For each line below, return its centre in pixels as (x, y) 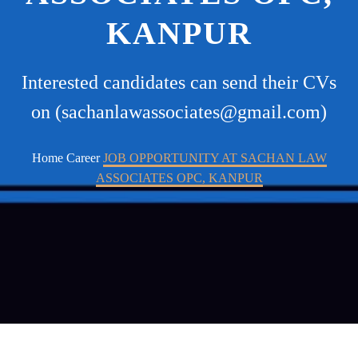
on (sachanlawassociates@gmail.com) (179, 112)
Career (83, 158)
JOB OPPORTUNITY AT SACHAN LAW (215, 158)
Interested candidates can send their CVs (179, 82)
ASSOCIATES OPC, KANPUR (179, 178)
